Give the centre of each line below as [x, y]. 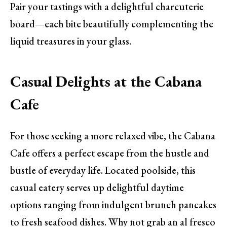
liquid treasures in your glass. [71, 41]
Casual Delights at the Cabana [106, 82]
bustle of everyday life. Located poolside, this [103, 170]
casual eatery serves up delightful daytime [97, 187]
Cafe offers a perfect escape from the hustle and [110, 153]
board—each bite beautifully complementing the [112, 24]
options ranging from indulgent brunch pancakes [113, 204]
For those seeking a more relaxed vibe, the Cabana [113, 136]
